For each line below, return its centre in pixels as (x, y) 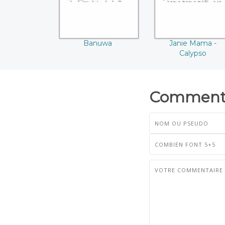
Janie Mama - (193, 43)
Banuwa (97, 43)
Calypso (193, 53)
